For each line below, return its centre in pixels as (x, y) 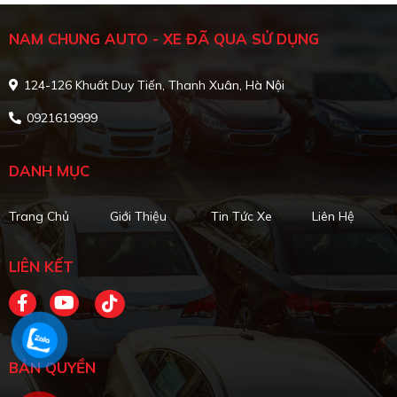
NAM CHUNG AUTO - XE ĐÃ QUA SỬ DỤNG (164, 39)
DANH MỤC (49, 171)
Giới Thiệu (139, 217)
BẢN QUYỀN (52, 368)
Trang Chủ (39, 217)
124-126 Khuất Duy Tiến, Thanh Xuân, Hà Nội (154, 86)
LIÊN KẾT (41, 267)
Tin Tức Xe (242, 217)
